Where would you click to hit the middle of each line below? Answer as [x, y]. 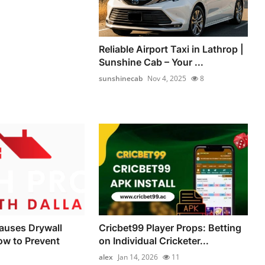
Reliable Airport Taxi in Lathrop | [172, 49]
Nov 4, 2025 [167, 78]
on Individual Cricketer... [154, 241]
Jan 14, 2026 [138, 257]
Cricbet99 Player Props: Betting [170, 228]
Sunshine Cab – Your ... [151, 62]
